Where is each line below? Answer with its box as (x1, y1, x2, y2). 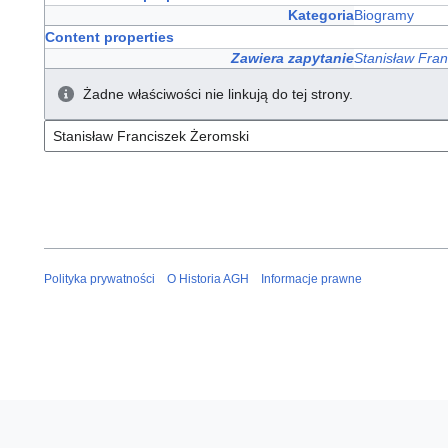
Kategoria (288, 7, 354, 24)
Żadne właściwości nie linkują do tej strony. (83, 86, 353, 103)
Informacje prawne (261, 271, 362, 286)
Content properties (45, 29, 174, 46)
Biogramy (354, 7, 414, 24)
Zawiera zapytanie (231, 50, 354, 67)
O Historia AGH (167, 271, 249, 286)
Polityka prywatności (44, 271, 155, 286)
